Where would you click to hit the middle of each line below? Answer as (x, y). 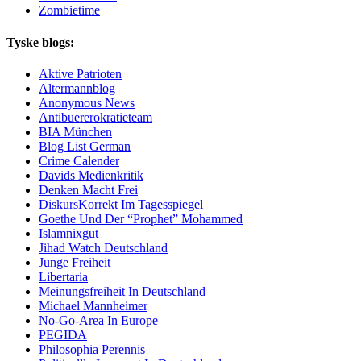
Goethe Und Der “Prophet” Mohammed (141, 218)
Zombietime (69, 10)
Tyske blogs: (40, 42)
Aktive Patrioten (80, 73)
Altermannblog (77, 88)
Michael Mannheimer (93, 305)
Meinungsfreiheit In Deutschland (122, 291)
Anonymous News (87, 102)
